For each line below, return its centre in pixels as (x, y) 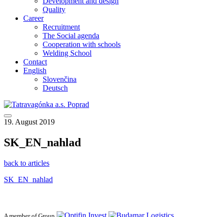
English (35, 70)
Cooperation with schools (82, 44)
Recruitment (61, 27)
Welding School (67, 53)
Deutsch (55, 88)
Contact (35, 62)
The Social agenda (71, 36)
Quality (54, 9)
